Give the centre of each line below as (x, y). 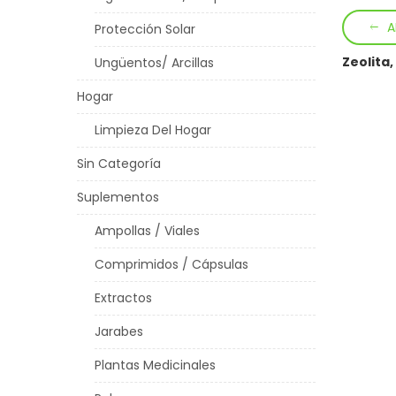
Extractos (123, 298)
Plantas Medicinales (155, 365)
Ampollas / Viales (147, 231)
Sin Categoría (119, 164)
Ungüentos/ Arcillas (154, 63)
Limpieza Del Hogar (153, 130)
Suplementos (118, 197)
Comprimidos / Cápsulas (171, 264)
